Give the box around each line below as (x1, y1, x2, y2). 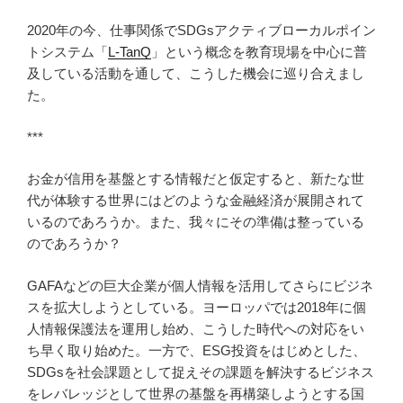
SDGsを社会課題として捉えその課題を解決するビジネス (27, 363, 374, 380)
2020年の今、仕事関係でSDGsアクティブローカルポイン (27, 22, 376, 39)
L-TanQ (108, 44, 151, 60)
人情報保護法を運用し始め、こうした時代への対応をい (27, 320, 364, 336)
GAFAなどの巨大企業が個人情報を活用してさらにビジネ (27, 277, 373, 293)
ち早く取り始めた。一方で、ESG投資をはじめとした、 (27, 342, 366, 358)
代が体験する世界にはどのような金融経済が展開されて (27, 193, 364, 209)
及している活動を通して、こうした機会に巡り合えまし (27, 66, 364, 82)
